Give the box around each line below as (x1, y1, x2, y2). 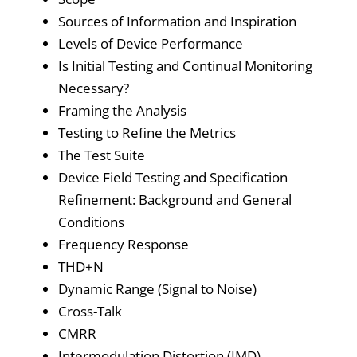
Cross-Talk (57, 301, 122, 320)
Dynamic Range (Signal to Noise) (57, 279, 257, 298)
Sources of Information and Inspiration (57, 11, 296, 30)
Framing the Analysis (57, 100, 186, 120)
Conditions (57, 212, 124, 231)
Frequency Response (57, 234, 189, 253)
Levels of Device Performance (57, 33, 243, 53)
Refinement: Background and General (57, 190, 292, 209)
